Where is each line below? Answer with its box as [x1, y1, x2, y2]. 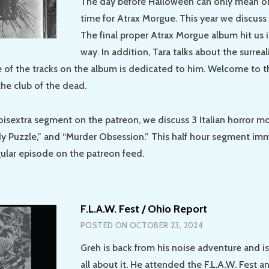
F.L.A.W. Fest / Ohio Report [80, 202, 207, 216]
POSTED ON [80, 220, 130, 230]
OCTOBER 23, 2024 [129, 220, 204, 230]
